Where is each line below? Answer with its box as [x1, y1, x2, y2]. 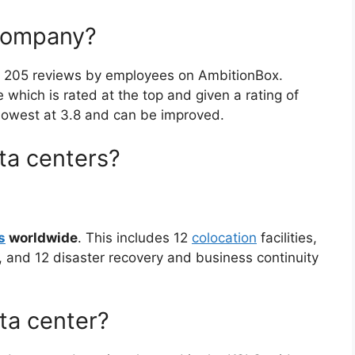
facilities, [257, 229, 317, 246]
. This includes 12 [78, 229, 192, 246]
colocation [192, 229, 257, 246]
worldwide [6, 229, 78, 246]
